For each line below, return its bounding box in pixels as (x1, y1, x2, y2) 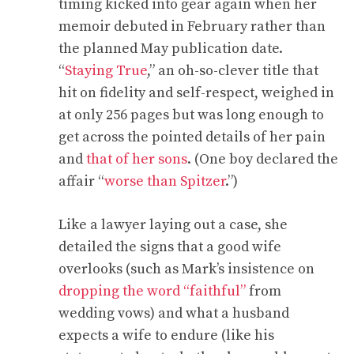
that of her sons (86, 150, 187, 168)
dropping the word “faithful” (58, 282, 246, 300)
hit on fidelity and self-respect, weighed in (58, 84, 334, 102)
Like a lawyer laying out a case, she (58, 216, 288, 234)
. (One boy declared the (187, 150, 338, 168)
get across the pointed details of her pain (58, 128, 326, 146)
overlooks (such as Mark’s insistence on (58, 260, 314, 278)
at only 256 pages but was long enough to (58, 106, 324, 124)
